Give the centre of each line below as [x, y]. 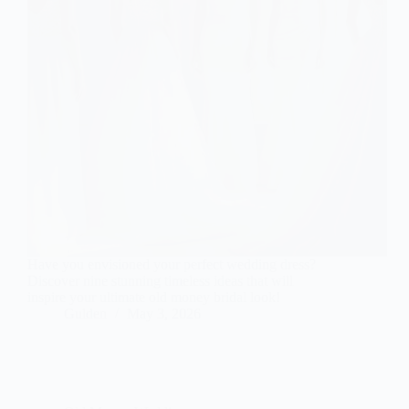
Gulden [85, 314]
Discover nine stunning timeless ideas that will [160, 281]
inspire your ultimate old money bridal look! [154, 298]
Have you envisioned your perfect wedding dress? [172, 265]
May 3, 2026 [164, 314]
